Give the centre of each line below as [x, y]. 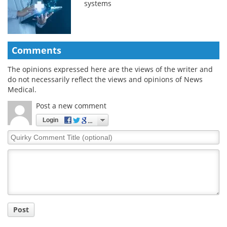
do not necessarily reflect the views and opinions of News [105, 79]
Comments [36, 50]
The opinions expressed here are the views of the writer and [110, 69]
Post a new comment [71, 105]
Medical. [22, 89]
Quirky [19, 134]
